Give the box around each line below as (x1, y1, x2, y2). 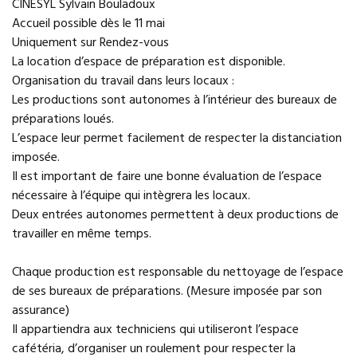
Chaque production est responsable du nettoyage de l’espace (12, 262, 343, 283)
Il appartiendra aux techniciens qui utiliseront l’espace (12, 320, 299, 340)
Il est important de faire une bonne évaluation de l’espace (12, 167, 322, 187)
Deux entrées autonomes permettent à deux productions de (12, 205, 339, 226)
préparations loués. (12, 109, 114, 130)
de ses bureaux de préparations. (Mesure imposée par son (12, 281, 322, 302)
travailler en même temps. (12, 224, 151, 245)
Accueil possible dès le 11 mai (12, 14, 165, 34)
